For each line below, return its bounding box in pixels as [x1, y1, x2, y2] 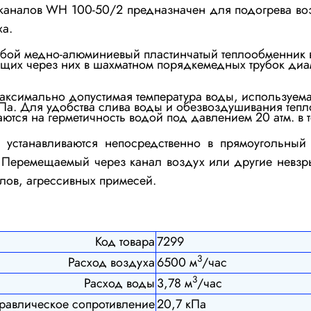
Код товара [95, 232, 155, 251]
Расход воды [84, 274, 155, 292]
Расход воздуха [68, 253, 155, 271]
